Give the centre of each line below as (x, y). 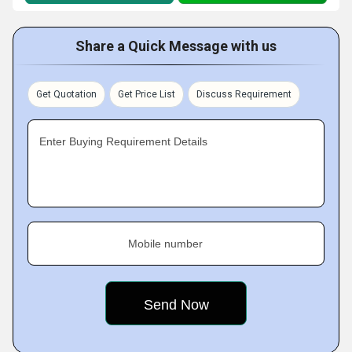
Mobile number (165, 244)
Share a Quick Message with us (176, 46)
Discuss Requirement (244, 94)
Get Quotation (66, 94)
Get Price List (147, 94)
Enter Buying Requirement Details (123, 141)
